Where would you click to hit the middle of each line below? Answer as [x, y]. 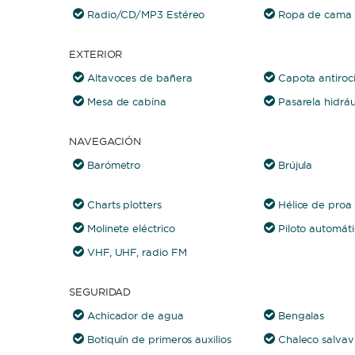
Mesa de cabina [126, 101]
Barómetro [114, 165]
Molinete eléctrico [131, 228]
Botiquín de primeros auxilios [159, 339]
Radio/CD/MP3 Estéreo [146, 14]
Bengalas [301, 315]
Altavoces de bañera [139, 78]
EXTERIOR [96, 54]
